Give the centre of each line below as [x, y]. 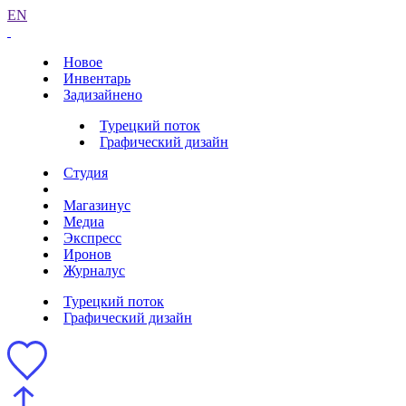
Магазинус [97, 205]
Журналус [94, 271]
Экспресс [92, 238]
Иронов [87, 254]
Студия [86, 173]
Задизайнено [103, 95]
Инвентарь [97, 78]
